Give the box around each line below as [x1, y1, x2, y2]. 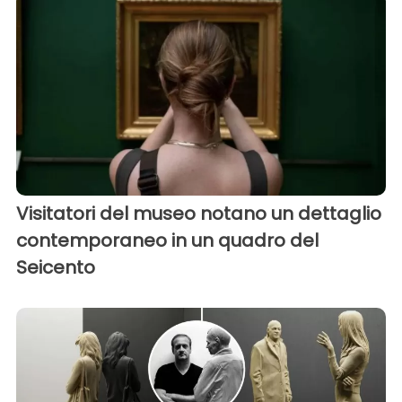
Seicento [16, 254, 95, 280]
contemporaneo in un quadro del [16, 227, 319, 253]
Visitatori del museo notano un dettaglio [16, 200, 381, 226]
